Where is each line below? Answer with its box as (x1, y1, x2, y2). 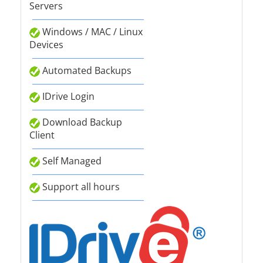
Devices (29, 38, 63, 51)
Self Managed (40, 154, 102, 167)
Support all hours (40, 180, 120, 193)
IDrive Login (40, 90, 95, 103)
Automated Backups (40, 64, 131, 77)
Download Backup (40, 116, 122, 129)
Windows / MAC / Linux (40, 25, 143, 38)
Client (29, 129, 55, 141)
